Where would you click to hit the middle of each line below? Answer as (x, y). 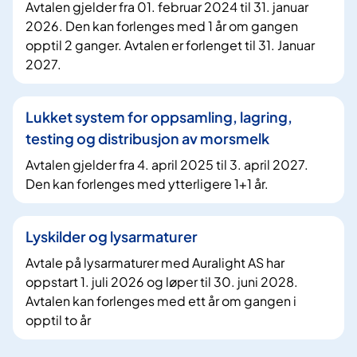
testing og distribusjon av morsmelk (147, 138)
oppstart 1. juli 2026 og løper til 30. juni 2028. (162, 281)
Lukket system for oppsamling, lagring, (159, 116)
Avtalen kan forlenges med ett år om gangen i (161, 300)
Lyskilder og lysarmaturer (112, 236)
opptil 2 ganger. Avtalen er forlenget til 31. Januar (170, 45)
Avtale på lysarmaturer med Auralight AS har (155, 262)
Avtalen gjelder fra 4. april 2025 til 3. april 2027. (167, 164)
